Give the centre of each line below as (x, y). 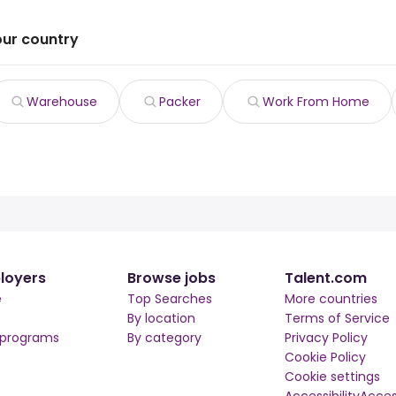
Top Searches (170, 299)
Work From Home (316, 102)
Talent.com (325, 278)
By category (164, 338)
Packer (180, 102)
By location (161, 318)
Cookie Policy (325, 357)
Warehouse (62, 102)
